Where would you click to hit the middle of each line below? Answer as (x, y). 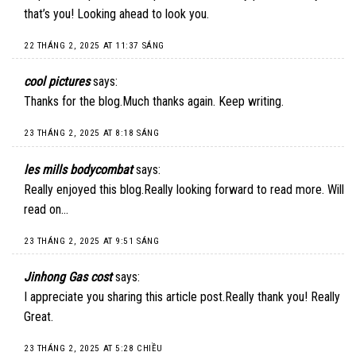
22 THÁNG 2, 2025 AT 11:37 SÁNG (94, 45)
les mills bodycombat (78, 169)
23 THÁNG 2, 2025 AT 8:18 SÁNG (92, 133)
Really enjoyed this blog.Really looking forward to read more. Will (184, 189)
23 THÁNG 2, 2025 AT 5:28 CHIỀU (93, 348)
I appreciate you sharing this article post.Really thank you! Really (182, 297)
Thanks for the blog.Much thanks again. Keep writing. (154, 102)
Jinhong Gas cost (68, 277)
